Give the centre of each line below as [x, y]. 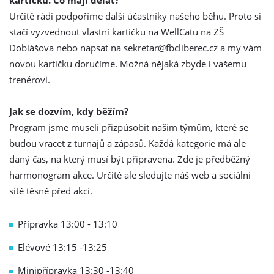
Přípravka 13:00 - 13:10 [68, 224]
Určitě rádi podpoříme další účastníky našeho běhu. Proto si [135, 16]
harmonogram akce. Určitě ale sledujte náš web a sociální [130, 175]
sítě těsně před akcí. [51, 191]
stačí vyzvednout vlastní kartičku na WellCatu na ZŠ [117, 32]
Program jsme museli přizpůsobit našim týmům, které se [129, 127]
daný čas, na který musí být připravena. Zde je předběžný [130, 159]
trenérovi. [30, 80]
